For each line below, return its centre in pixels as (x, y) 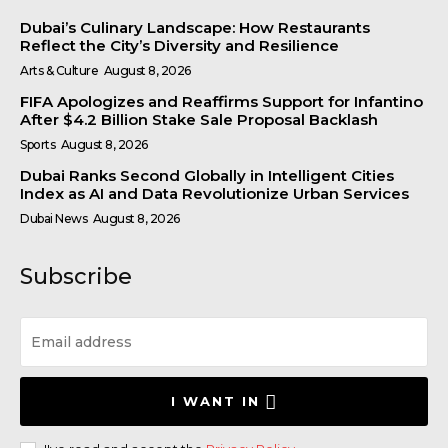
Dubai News (53, 218)
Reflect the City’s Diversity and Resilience (179, 45)
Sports (37, 144)
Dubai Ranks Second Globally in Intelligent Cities (207, 175)
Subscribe (76, 276)
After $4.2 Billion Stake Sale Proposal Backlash (199, 119)
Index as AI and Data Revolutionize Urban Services (214, 193)
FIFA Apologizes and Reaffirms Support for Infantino (221, 101)
